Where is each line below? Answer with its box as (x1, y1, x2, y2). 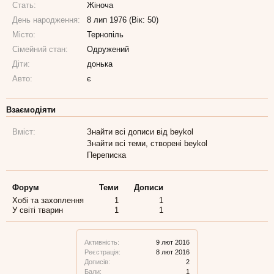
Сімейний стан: (12, 45, 68, 54)
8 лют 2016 (156, 248, 190, 256)
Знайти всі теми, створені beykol (87, 139, 208, 148)
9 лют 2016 (156, 239, 190, 246)
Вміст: (12, 127, 35, 136)
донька (87, 59, 113, 68)
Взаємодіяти (6, 105, 56, 114)
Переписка (87, 150, 127, 160)
